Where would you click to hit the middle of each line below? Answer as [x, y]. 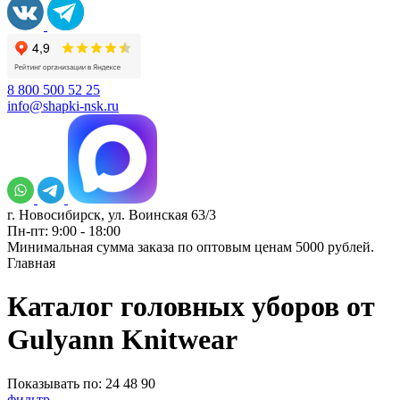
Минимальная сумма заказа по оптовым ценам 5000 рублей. [191, 247]
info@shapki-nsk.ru [63, 106]
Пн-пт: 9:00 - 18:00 [64, 231]
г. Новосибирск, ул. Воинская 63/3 [112, 215]
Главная [31, 263]
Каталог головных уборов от [191, 307]
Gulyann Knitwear [122, 340]
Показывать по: [54, 383]
